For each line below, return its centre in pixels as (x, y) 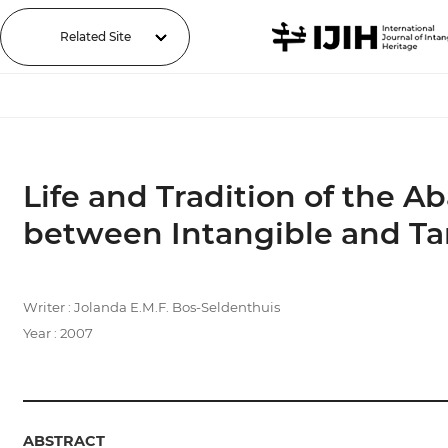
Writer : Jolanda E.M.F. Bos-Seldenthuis (151, 307)
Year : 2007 (57, 333)
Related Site (95, 36)
